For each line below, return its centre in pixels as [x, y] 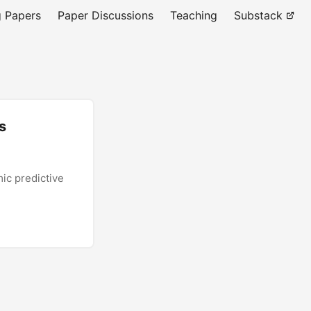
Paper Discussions [106, 15]
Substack [258, 15]
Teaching [194, 15]
